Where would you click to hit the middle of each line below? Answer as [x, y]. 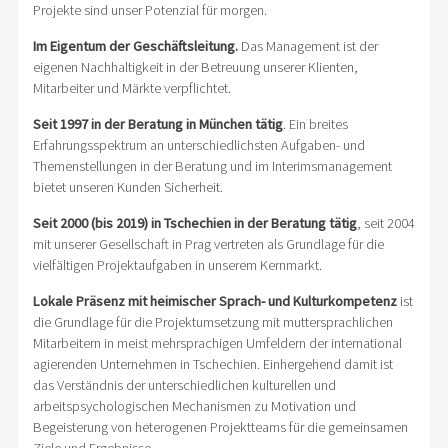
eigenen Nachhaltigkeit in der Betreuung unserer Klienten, [195, 66]
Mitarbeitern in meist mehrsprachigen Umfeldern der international [217, 342]
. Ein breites [315, 123]
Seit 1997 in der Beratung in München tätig [157, 123]
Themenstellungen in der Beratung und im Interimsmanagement [212, 165]
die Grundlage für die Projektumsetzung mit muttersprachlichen [212, 321]
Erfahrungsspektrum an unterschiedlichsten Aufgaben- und [198, 144]
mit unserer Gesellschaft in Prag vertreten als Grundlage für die [208, 243]
